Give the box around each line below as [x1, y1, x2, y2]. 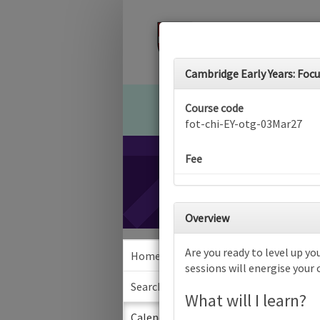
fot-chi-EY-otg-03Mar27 [185, 116, 302, 131]
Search [131, 279, 164, 294]
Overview [185, 210, 229, 225]
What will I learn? [185, 289, 306, 312]
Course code [185, 101, 244, 115]
